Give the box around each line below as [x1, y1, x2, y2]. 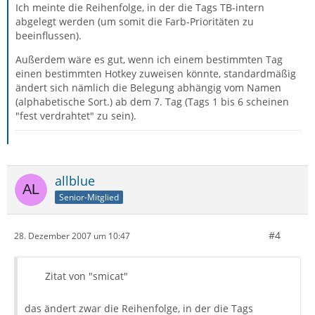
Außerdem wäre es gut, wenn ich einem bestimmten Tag [15, 53, 283, 66]
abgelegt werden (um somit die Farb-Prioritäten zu [15, 15, 254, 28]
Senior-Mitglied [59, 191, 119, 203]
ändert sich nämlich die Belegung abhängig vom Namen [15, 81, 281, 94]
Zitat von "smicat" [45, 269, 128, 283]
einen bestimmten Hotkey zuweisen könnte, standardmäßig [15, 67, 296, 80]
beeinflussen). [15, 29, 82, 42]
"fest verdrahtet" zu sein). [15, 109, 136, 122]
